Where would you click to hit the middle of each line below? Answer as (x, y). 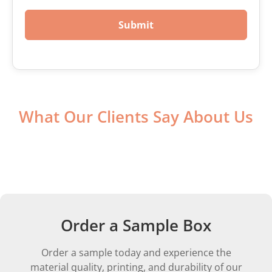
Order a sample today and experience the (136, 252)
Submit (136, 25)
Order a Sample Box (136, 225)
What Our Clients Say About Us (136, 117)
